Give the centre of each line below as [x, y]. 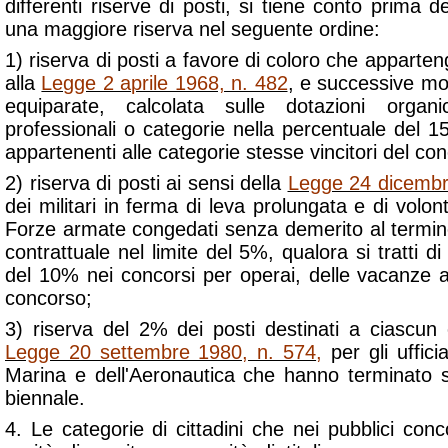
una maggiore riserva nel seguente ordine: [192, 29]
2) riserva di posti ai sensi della [146, 183]
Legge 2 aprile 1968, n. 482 [164, 83]
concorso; [48, 298]
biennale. [45, 398]
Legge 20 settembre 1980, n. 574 [161, 352]
